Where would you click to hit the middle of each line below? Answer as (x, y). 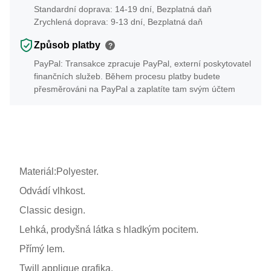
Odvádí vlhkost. (52, 191)
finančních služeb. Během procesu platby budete (127, 76)
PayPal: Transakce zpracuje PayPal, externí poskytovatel (142, 63)
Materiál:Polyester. (59, 171)
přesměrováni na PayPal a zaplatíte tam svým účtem (135, 89)
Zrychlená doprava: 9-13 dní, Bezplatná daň (118, 21)
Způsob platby (67, 45)
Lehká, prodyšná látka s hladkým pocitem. (109, 229)
